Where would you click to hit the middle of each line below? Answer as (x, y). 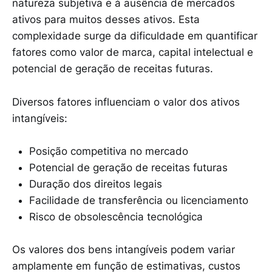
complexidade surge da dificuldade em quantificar (135, 36)
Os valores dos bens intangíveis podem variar (124, 249)
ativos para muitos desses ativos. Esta (106, 20)
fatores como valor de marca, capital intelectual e (133, 53)
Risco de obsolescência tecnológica (116, 216)
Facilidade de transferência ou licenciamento (139, 200)
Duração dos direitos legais (96, 184)
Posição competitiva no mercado (109, 151)
